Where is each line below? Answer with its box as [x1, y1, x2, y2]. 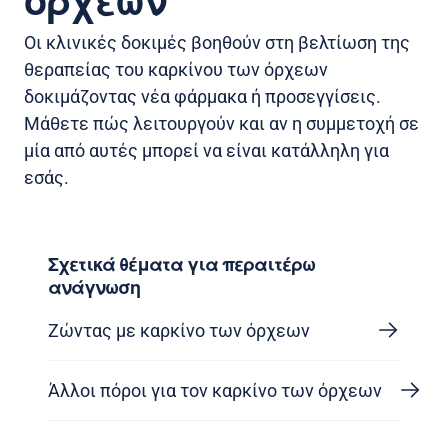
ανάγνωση [48, 278, 140, 299]
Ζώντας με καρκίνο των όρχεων [48, 319, 310, 341]
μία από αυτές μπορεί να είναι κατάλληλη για [24, 139, 389, 161]
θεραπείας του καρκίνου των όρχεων [24, 58, 328, 80]
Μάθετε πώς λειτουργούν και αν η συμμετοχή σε [24, 112, 419, 134]
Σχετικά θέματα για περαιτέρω [48, 255, 315, 276]
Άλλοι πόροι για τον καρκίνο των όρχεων [48, 379, 382, 401]
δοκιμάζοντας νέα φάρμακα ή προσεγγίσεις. [24, 85, 381, 107]
